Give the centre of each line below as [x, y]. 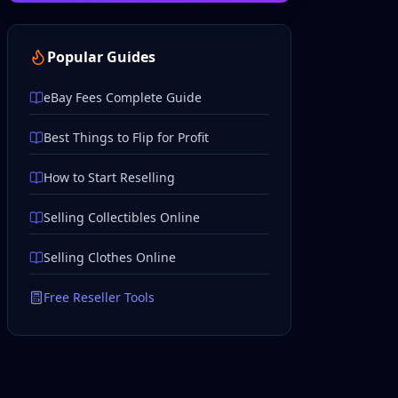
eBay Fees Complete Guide [123, 97]
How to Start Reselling [109, 177]
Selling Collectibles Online [122, 217]
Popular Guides [101, 57]
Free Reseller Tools [99, 297]
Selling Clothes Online [110, 257]
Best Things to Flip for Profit [126, 137]
